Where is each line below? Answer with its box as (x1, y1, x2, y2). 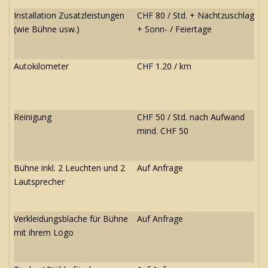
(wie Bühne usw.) (14, 23, 80, 35)
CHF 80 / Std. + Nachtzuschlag (137, 9, 254, 21)
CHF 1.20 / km (137, 60, 191, 72)
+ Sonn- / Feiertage (137, 23, 212, 35)
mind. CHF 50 (137, 124, 188, 136)
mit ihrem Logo (14, 226, 74, 238)
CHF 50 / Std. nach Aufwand (137, 111, 245, 123)
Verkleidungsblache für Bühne (14, 212, 128, 224)
